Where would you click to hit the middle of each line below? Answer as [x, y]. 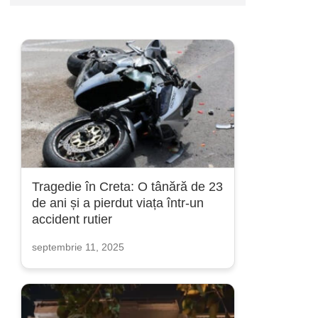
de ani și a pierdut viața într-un [118, 203]
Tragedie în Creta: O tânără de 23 [127, 187]
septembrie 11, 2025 [78, 247]
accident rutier [72, 219]
